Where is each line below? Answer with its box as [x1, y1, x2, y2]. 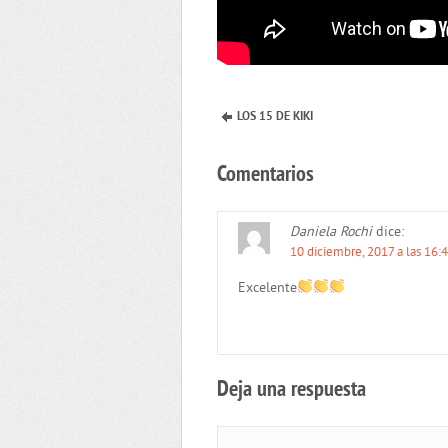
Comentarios [217, 161, 314, 189]
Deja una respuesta [217, 376, 366, 404]
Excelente [238, 279, 297, 297]
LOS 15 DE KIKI [237, 109, 313, 124]
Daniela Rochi [290, 223, 372, 241]
